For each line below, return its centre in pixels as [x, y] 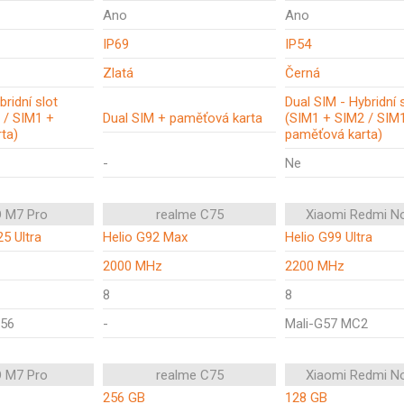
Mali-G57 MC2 [326, 324]
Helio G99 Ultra [329, 237]
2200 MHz [315, 266]
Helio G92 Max [145, 237]
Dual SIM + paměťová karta [183, 118]
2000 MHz [133, 266]
